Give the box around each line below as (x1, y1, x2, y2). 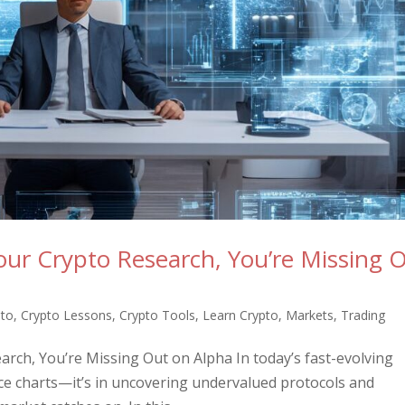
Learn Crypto (202, 306, 279, 324)
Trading (341, 306, 386, 324)
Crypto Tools (119, 306, 196, 324)
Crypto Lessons (21, 306, 113, 324)
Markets (286, 306, 334, 324)
